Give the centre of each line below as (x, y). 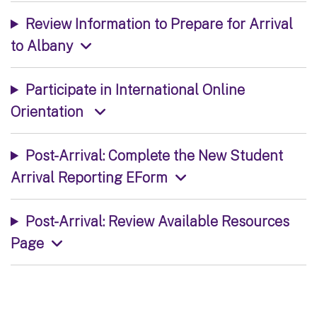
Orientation (49, 111)
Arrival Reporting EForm (89, 177)
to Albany (42, 45)
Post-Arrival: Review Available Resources (157, 221)
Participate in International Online (135, 89)
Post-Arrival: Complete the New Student (154, 155)
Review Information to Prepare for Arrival (159, 23)
